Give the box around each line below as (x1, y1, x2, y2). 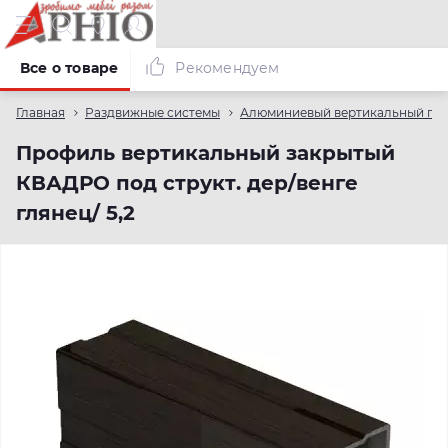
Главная (16, 105, 65, 120)
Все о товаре (20, 58, 119, 77)
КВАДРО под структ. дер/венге (16, 171, 358, 195)
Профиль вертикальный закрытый (16, 141, 395, 165)
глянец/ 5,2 (16, 201, 135, 225)
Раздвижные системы (85, 105, 220, 120)
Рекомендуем (175, 58, 280, 77)
